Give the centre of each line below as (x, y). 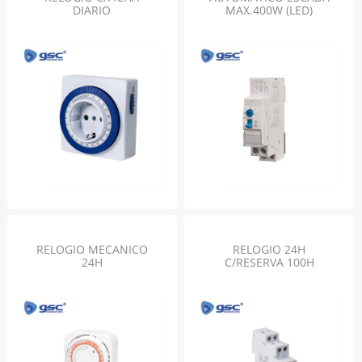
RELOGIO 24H (269, 249)
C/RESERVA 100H (269, 262)
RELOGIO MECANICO (92, 249)
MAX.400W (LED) (269, 10)
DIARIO (92, 10)
